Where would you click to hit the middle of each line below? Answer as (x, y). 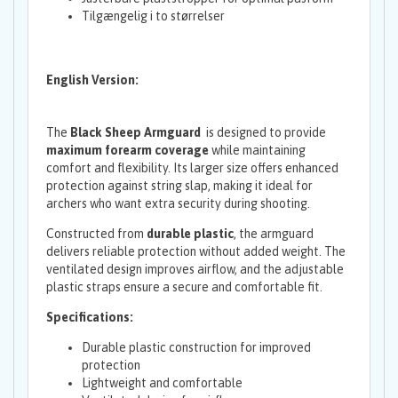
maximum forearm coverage (127, 151)
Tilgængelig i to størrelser (153, 16)
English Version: (92, 80)
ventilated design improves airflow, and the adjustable (195, 270)
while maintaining (257, 151)
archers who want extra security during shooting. (178, 204)
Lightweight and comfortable (162, 383)
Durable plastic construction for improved (196, 348)
